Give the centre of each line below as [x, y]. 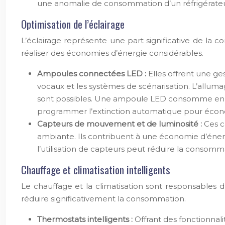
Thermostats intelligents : [86, 219]
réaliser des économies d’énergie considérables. [112, 53]
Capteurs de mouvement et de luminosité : [121, 124]
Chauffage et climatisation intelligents [96, 170]
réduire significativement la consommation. [103, 199]
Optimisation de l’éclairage [73, 24]
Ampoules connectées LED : [93, 74]
